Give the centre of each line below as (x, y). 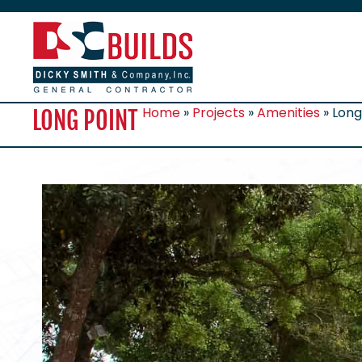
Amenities (289, 113)
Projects (219, 113)
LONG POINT (86, 121)
